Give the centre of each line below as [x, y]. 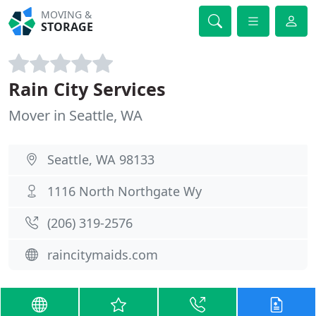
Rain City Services [87, 89]
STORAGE [67, 27]
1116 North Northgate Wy [124, 191]
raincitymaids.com [103, 255]
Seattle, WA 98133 [101, 159]
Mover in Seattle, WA [75, 115]
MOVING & [67, 14]
